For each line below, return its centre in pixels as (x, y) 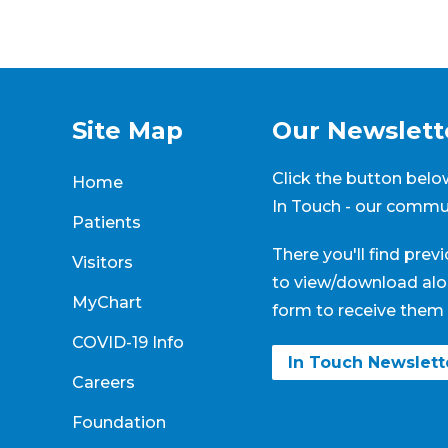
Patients (106, 222)
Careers (103, 382)
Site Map (127, 131)
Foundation (119, 422)
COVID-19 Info (128, 342)
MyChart (107, 302)
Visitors (102, 262)
